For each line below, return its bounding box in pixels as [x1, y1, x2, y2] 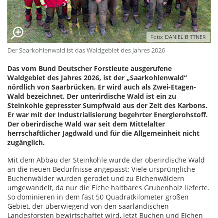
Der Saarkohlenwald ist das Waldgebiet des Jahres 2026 [7, 45, 165, 54]
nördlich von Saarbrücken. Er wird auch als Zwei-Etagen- [7, 82, 196, 91]
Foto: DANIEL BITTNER [150, 33, 206, 40]
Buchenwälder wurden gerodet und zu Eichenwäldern [7, 173, 184, 183]
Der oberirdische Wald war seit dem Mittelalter [7, 119, 165, 128]
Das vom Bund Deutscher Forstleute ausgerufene [7, 63, 172, 73]
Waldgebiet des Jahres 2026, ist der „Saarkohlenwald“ [7, 73, 187, 82]
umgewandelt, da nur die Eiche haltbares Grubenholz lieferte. [7, 182, 210, 192]
